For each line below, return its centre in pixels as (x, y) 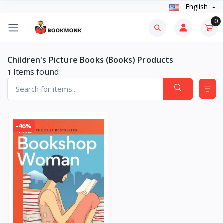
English (196, 7)
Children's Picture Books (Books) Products (91, 60)
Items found (35, 72)
